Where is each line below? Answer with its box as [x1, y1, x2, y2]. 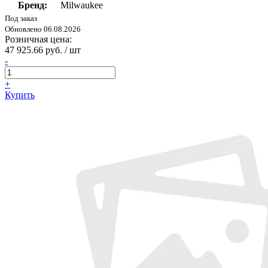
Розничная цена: [5, 34, 72, 45]
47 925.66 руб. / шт [5, 45, 81, 56]
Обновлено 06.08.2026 [5, 25, 81, 34]
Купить [5, 90, 35, 100]
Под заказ [5, 14, 37, 23]
